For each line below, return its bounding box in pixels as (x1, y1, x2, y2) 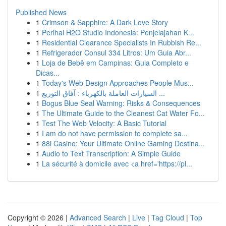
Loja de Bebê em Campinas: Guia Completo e (42, 58, 189, 68)
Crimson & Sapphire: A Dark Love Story (42, 17, 168, 27)
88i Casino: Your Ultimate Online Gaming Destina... (42, 138, 205, 148)
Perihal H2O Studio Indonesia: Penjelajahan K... (42, 27, 194, 37)
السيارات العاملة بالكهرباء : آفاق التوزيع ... (157, 88, 165, 98)
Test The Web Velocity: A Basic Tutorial (42, 118, 166, 128)
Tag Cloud (151, 212, 184, 222)
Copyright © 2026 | (8, 212, 70, 222)
